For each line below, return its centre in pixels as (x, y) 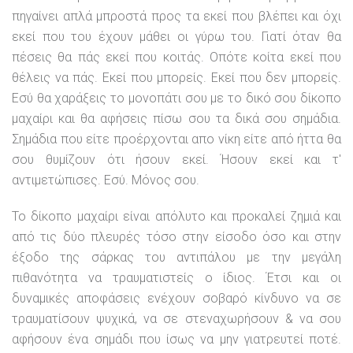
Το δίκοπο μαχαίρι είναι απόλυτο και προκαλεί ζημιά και (176, 216)
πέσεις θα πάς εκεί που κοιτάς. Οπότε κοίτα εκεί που (176, 57)
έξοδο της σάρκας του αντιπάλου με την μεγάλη (176, 257)
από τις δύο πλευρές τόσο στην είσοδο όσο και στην (176, 237)
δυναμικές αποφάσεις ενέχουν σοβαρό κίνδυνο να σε (176, 298)
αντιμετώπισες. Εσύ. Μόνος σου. (106, 180)
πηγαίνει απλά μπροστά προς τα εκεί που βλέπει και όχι (176, 16)
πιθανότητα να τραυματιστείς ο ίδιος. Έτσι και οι (176, 278)
